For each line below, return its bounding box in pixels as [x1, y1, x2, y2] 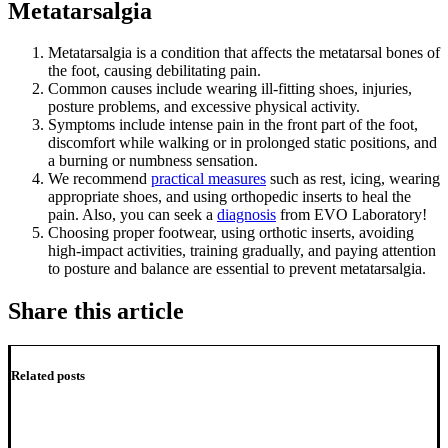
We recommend [48, 170, 151, 188]
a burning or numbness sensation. [48, 152, 258, 170]
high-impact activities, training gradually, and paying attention [48, 242, 436, 260]
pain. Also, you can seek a [48, 206, 217, 224]
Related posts [11, 368, 85, 384]
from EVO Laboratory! [276, 206, 427, 224]
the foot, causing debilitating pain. [48, 62, 261, 80]
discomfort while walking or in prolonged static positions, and [48, 134, 437, 152]
